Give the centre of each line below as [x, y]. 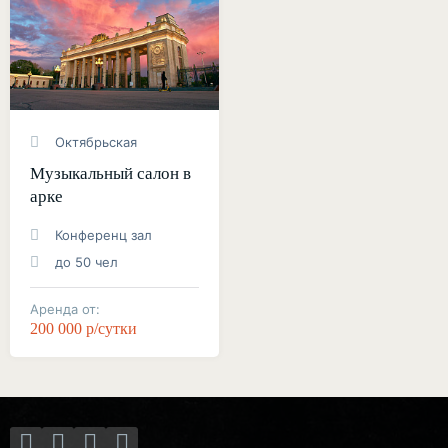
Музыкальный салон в [110, 173]
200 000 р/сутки [83, 328]
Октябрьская [96, 142]
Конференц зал [103, 235]
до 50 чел [86, 262]
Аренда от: [65, 309]
